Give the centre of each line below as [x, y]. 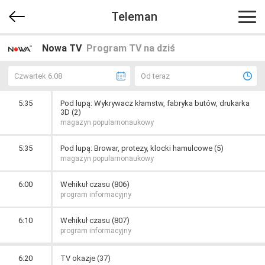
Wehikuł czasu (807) [95, 220]
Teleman [134, 17]
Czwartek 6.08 [38, 76]
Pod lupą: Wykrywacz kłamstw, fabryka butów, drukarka [155, 103]
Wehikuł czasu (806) [95, 184]
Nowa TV [62, 48]
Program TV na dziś [131, 48]
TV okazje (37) [85, 258]
